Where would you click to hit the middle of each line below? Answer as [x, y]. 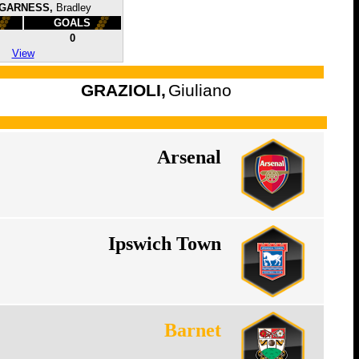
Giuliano [200, 91]
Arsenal [189, 157]
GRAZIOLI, [123, 91]
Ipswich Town [164, 244]
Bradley [73, 8]
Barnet [192, 330]
